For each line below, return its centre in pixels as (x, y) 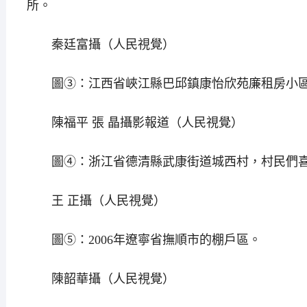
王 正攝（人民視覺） (96, 200)
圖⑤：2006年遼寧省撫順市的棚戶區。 (145, 240)
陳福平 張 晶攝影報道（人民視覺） (136, 122)
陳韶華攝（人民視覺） (102, 279)
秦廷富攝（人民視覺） (102, 44)
